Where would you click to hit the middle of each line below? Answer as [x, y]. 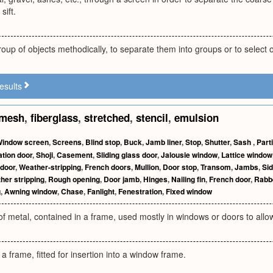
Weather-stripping [50, 167]
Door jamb [122, 179]
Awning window [31, 191]
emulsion [197, 118]
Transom [216, 167]
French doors [108, 167]
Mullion [147, 167]
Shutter [217, 142]
